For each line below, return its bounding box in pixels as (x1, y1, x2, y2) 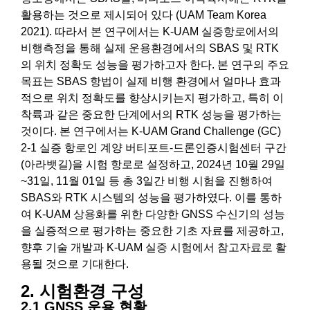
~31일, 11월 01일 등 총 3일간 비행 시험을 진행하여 (21, 175, 273, 188)
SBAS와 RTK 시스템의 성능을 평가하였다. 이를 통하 (21, 192, 282, 204)
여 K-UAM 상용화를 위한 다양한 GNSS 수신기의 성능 (21, 208, 285, 221)
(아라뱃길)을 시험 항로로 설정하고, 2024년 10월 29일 (21, 158, 285, 171)
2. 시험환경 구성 (21, 281, 144, 300)
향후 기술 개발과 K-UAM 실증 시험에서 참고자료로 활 (21, 241, 286, 254)
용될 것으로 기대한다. (21, 258, 129, 271)
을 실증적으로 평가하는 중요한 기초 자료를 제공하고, (21, 225, 284, 237)
